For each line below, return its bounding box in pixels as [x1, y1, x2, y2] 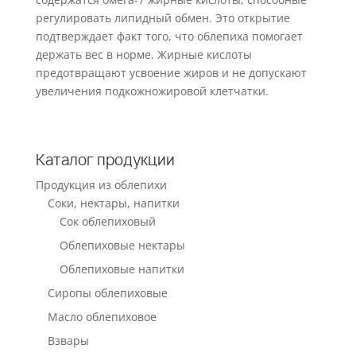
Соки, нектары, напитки [47, 195, 180, 211]
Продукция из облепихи [35, 177, 167, 193]
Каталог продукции [35, 151, 175, 170]
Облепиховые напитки [59, 261, 184, 277]
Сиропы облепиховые [47, 285, 168, 301]
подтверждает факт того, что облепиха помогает [35, 29, 303, 44]
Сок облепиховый [59, 214, 156, 230]
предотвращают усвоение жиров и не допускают [35, 65, 307, 81]
